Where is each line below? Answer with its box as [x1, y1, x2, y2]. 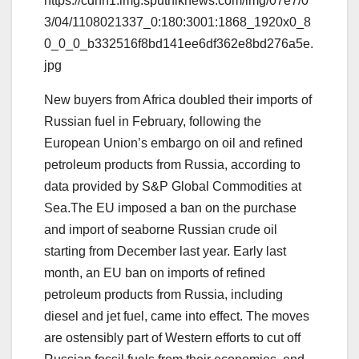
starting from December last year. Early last [44, 244, 286, 259]
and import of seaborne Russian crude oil [44, 223, 277, 237]
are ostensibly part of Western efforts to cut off [44, 331, 301, 345]
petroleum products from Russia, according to [44, 158, 301, 172]
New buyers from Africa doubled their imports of [44, 93, 312, 107]
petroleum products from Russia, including [44, 288, 283, 302]
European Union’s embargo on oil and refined [44, 136, 303, 151]
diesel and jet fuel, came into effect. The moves [44, 309, 309, 324]
